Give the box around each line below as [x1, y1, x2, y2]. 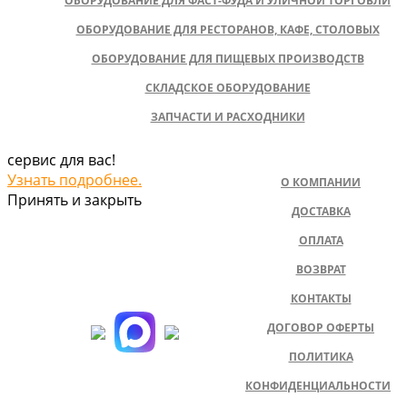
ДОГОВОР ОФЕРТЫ [267, 319, 374, 335]
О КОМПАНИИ [281, 174, 361, 190]
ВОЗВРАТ [295, 261, 346, 277]
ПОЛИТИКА [288, 348, 353, 364]
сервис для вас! [7, 149, 115, 170]
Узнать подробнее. [7, 169, 142, 190]
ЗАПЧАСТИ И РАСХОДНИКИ [150, 108, 305, 124]
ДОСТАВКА [291, 203, 351, 219]
